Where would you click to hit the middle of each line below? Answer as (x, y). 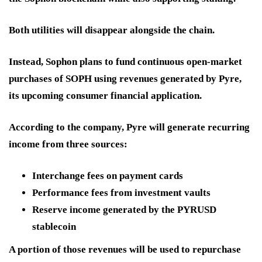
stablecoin (54, 227)
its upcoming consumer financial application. (105, 96)
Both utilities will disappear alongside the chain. (112, 30)
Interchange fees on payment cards (108, 176)
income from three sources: (68, 144)
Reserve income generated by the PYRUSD (124, 210)
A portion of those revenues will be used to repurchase (125, 250)
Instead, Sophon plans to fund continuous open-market (125, 62)
